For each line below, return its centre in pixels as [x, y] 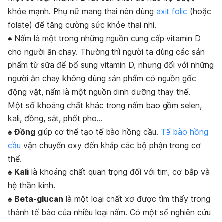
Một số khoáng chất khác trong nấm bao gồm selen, [105, 105]
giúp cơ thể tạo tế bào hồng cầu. [98, 132]
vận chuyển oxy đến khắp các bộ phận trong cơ [111, 145]
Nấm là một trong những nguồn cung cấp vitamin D [108, 38]
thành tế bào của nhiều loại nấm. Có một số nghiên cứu [109, 212]
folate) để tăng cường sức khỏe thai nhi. [82, 25]
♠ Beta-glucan [36, 198]
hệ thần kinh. [31, 185]
